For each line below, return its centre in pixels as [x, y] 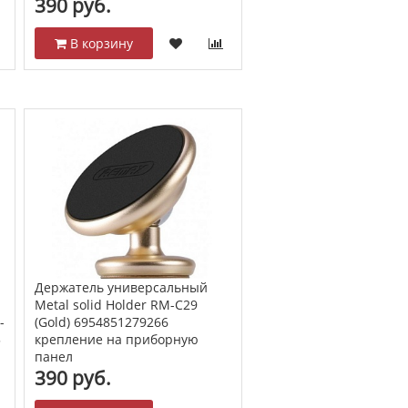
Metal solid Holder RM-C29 [116, 304]
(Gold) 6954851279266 [101, 321]
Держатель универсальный [121, 287]
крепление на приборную [116, 339]
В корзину [99, 44]
